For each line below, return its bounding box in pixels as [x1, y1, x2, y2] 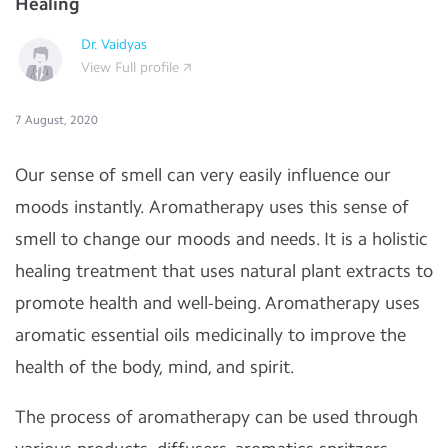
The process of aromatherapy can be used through [15, 406, 418, 428]
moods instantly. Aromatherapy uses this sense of [15, 196, 409, 218]
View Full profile [81, 59, 179, 76]
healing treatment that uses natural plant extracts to [15, 260, 433, 282]
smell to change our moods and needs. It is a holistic [15, 228, 428, 250]
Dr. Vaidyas [81, 36, 147, 53]
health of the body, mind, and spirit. [15, 356, 298, 378]
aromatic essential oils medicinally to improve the [15, 324, 406, 346]
